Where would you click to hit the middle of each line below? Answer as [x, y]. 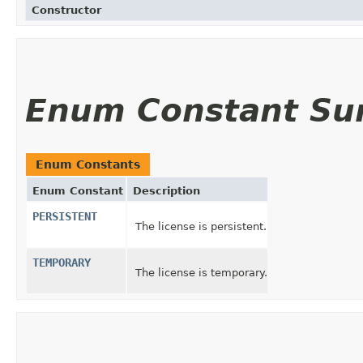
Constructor [66, 10]
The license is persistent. [201, 226]
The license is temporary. [201, 272]
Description [167, 190]
